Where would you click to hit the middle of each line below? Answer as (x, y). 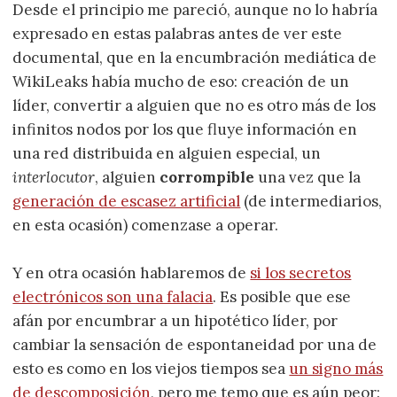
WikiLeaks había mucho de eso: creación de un (181, 81)
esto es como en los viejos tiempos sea (151, 368)
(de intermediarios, (311, 201)
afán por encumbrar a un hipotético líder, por (175, 320)
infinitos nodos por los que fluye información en (185, 129)
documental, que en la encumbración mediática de (195, 57)
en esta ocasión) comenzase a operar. (146, 225)
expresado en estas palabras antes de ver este (178, 33)
